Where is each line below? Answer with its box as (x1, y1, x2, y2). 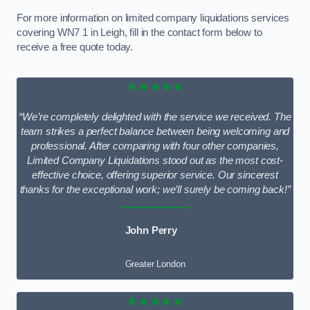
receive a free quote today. (17, 41, 134, 53)
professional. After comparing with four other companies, (31, 140, 279, 152)
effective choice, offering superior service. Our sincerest (32, 169, 278, 181)
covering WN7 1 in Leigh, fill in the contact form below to (17, 26, 262, 38)
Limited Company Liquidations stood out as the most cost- (27, 154, 283, 166)
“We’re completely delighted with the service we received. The (19, 111, 291, 122)
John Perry (125, 225, 178, 237)
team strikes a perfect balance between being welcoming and (20, 125, 290, 137)
